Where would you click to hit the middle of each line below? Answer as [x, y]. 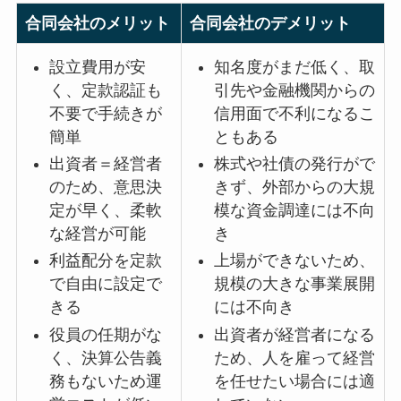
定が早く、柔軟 [105, 210]
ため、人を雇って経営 [294, 358]
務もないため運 [105, 381]
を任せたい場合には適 [294, 381]
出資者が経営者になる [294, 334]
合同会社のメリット [97, 24]
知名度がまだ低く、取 [294, 67]
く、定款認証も [105, 90]
